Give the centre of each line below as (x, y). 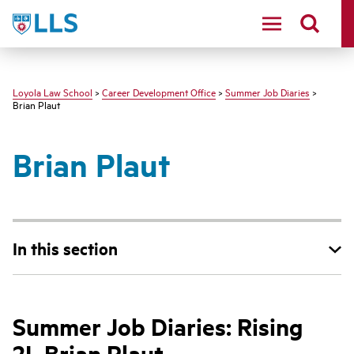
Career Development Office (159, 92)
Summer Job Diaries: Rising (158, 326)
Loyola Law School (53, 92)
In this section (65, 248)
